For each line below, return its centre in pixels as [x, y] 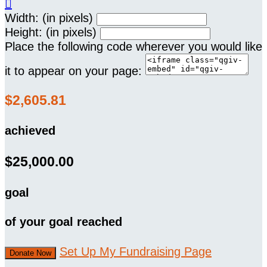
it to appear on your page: [73, 71]
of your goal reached [63, 222]
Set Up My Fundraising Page [136, 251]
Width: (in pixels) [49, 18]
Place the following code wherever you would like [133, 47]
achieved [30, 131]
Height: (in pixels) [51, 32]
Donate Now [30, 253]
